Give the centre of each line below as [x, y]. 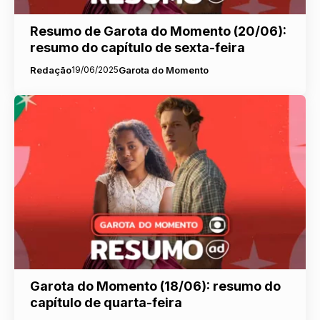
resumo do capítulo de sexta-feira [137, 47]
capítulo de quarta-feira [106, 303]
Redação [50, 70]
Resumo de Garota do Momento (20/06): [158, 31]
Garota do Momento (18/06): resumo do [155, 286]
